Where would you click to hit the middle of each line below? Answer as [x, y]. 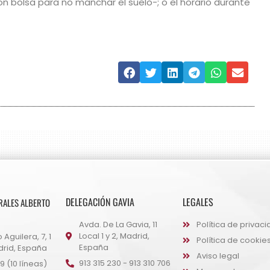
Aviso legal [218, 256]
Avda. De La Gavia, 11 [118, 225]
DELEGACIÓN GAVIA [100, 202]
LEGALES [198, 202]
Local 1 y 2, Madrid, [114, 236]
